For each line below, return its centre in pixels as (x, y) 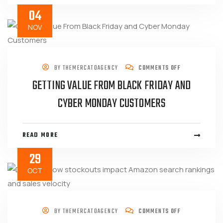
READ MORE (40, 135)
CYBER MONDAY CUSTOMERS (111, 104)
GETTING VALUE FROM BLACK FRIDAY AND (111, 86)
